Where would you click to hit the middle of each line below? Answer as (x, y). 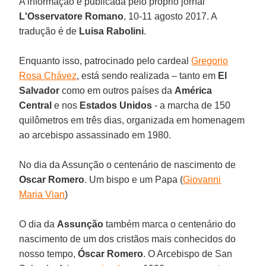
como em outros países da (117, 90)
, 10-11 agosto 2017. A (170, 16)
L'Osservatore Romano (72, 16)
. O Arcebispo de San (188, 254)
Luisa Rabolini (112, 31)
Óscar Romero (111, 254)
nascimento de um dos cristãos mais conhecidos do (128, 239)
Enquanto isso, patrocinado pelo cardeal (105, 61)
